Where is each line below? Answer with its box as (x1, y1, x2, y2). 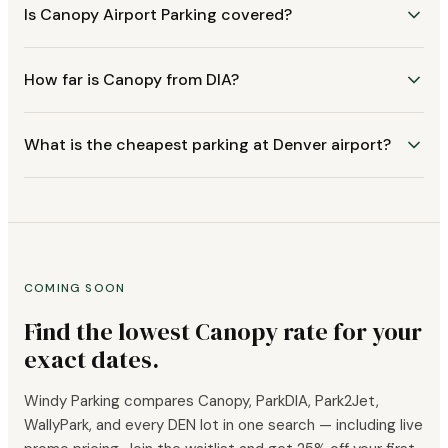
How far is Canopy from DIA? (24, 69, 239, 91)
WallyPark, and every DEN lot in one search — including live (24, 415, 423, 436)
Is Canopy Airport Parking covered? (24, 4, 292, 26)
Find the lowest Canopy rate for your (24, 315, 422, 349)
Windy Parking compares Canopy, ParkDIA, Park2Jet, (24, 391, 379, 412)
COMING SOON (24, 280, 126, 297)
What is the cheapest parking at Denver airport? (24, 134, 391, 156)
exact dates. (24, 343, 159, 377)
